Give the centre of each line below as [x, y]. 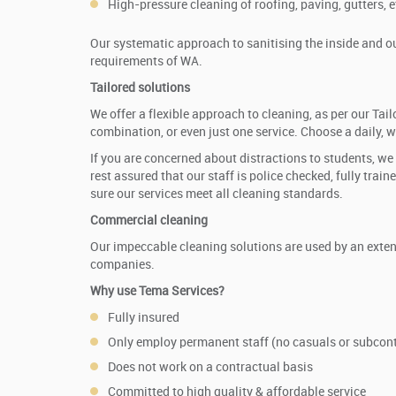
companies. [122, 265]
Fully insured [144, 318]
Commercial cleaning [149, 221]
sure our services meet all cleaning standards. [217, 194]
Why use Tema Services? [157, 292]
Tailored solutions [140, 88]
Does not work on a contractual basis [210, 368]
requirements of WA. [146, 62]
